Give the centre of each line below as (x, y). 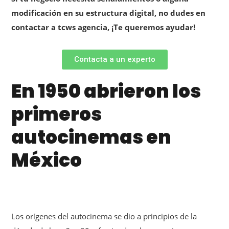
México (47, 161)
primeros (56, 114)
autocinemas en (91, 138)
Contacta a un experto (114, 60)
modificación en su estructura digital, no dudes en (108, 13)
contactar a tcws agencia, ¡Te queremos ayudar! (103, 27)
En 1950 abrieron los (106, 91)
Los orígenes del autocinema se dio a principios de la (104, 216)
